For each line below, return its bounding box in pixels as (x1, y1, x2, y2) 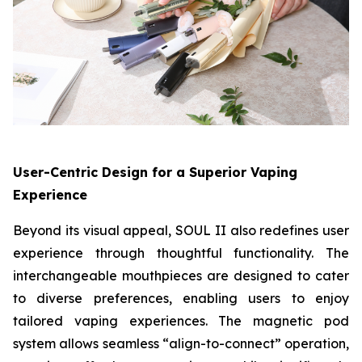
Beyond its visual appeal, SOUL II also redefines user (13, 221, 349, 238)
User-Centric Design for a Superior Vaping (13, 163, 297, 180)
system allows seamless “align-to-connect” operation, (13, 335, 349, 351)
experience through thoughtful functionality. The (13, 244, 349, 261)
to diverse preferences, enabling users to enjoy (13, 289, 349, 306)
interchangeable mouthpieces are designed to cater (13, 267, 349, 284)
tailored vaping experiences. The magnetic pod (13, 312, 349, 329)
